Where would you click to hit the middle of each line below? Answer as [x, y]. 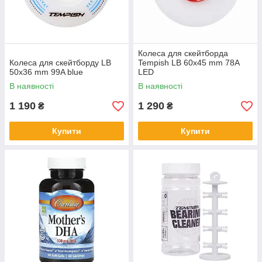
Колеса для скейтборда [183, 53]
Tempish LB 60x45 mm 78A [189, 63]
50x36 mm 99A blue [46, 72]
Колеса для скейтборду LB [60, 63]
